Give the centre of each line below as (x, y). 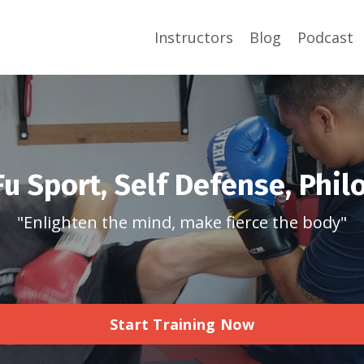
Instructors (194, 37)
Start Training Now (182, 324)
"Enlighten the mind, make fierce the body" (182, 222)
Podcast (325, 37)
